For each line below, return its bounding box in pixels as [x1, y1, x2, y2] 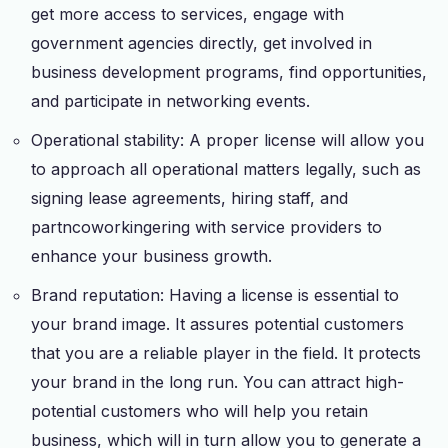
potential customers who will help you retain [31, 400, 369, 421]
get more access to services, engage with [31, 3, 345, 24]
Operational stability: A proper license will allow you [31, 129, 425, 150]
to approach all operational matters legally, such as [31, 158, 422, 179]
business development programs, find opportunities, [31, 61, 428, 82]
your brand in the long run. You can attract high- [31, 371, 405, 392]
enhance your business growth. [31, 245, 273, 266]
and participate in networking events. [31, 90, 311, 111]
